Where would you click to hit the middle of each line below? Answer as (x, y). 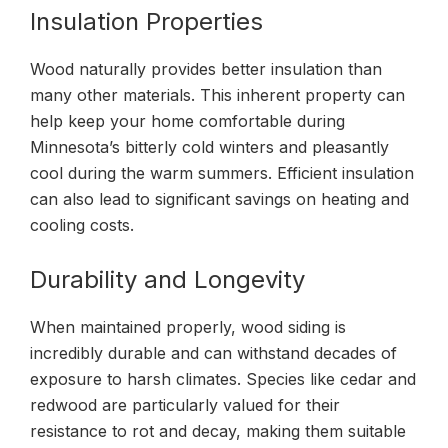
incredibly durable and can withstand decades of (213, 352)
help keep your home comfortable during (187, 120)
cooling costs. (82, 224)
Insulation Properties (146, 21)
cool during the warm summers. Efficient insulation (222, 172)
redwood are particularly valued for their (185, 404)
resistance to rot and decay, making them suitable (218, 430)
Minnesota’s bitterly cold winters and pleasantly (209, 146)
